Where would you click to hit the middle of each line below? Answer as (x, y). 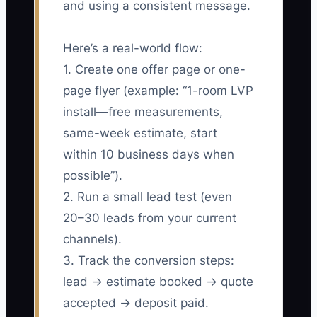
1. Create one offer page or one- (154, 70)
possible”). (93, 176)
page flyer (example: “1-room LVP (158, 91)
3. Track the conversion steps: (149, 261)
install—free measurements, (143, 112)
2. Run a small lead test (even (148, 197)
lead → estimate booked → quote (158, 282)
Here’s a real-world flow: (133, 48)
